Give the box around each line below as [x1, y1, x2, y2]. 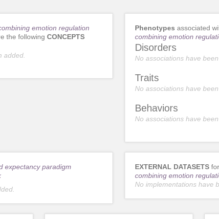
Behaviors [134, 102, 178, 113]
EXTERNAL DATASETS [134, 162, 209, 171]
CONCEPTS [46, 32, 85, 41]
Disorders [134, 42, 176, 53]
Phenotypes [134, 23, 175, 32]
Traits [134, 72, 159, 83]
